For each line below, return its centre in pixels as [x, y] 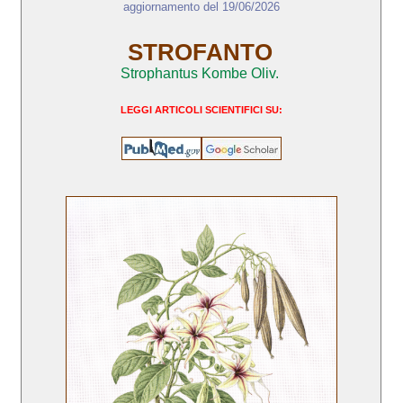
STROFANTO [200, 53]
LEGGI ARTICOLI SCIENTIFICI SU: [201, 110]
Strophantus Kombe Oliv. [200, 74]
